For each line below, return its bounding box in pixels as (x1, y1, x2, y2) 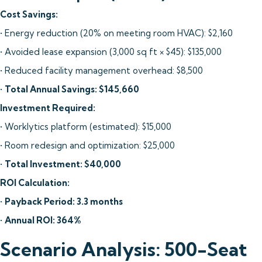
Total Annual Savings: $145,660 (5, 84, 139, 95)
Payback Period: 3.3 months (5, 196, 123, 207)
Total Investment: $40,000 (5, 158, 121, 170)
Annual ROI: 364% (5, 215, 81, 226)
